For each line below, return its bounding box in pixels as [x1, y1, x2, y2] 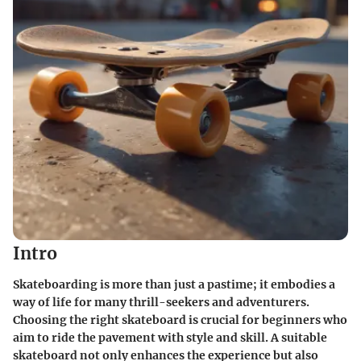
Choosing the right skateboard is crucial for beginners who [13, 312, 347, 327]
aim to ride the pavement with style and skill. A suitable [13, 330, 327, 345]
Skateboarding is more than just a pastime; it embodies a [13, 276, 335, 292]
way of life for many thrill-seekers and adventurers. [13, 294, 309, 309]
